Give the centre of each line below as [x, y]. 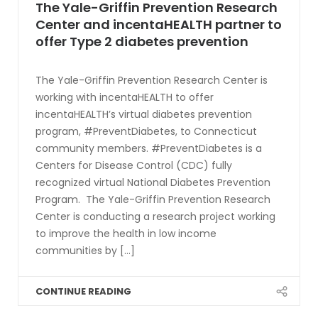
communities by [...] [85, 251]
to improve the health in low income [126, 234]
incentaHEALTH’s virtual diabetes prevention [144, 115]
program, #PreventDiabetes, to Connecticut [146, 132]
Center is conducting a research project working [155, 217]
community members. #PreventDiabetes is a [149, 149]
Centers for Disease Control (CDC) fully [134, 166]
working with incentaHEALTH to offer [125, 98]
